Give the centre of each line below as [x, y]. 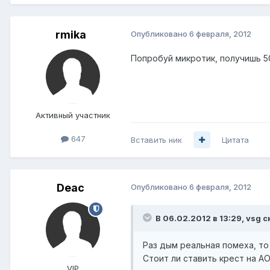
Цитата [235, 140]
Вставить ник [156, 140]
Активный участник [73, 115]
